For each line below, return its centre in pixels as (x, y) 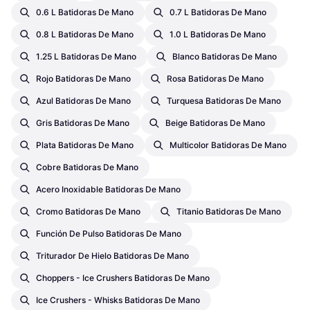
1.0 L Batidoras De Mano (218, 34)
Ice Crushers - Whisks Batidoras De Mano (118, 300)
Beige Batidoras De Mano (215, 122)
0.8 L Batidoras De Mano (85, 34)
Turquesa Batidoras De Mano (224, 100)
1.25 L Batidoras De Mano (86, 56)
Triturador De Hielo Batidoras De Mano (112, 255)
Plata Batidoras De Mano (85, 145)
